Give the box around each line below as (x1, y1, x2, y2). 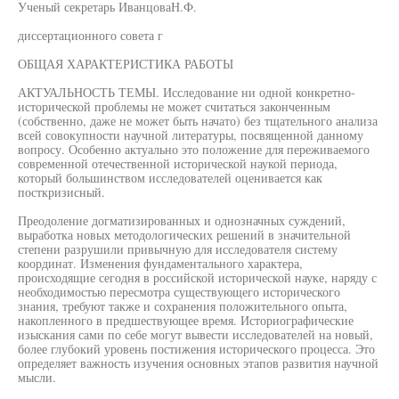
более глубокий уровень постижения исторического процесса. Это (18, 340, 375, 357)
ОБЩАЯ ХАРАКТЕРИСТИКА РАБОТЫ (18, 55, 233, 72)
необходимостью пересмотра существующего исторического (18, 283, 340, 300)
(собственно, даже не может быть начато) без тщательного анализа (18, 112, 378, 129)
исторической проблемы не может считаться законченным (18, 98, 330, 115)
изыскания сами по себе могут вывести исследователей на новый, (18, 326, 373, 343)
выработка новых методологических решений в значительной (18, 226, 351, 243)
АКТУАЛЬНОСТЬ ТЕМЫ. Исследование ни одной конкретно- (18, 84, 355, 101)
